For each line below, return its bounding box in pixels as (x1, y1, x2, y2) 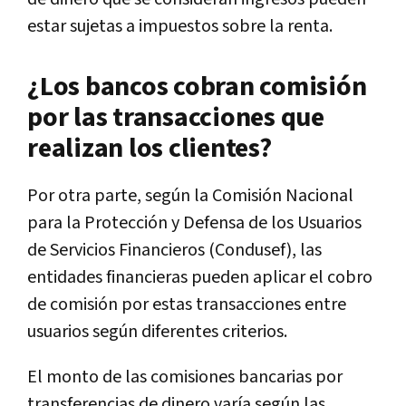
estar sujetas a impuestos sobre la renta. (27, 14, 333, 38)
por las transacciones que (27, 99, 324, 136)
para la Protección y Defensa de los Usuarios (27, 210, 362, 235)
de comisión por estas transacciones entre (27, 292, 346, 316)
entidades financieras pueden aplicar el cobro (27, 265, 372, 289)
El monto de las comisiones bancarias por (27, 364, 343, 389)
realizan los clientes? (27, 130, 272, 167)
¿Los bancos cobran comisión (27, 68, 367, 105)
